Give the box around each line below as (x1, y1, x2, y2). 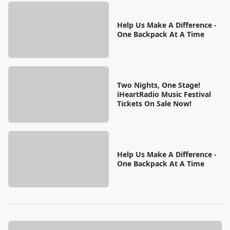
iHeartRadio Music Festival (117, 89, 211, 99)
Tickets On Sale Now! (117, 98, 191, 108)
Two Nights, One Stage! (117, 80, 200, 90)
